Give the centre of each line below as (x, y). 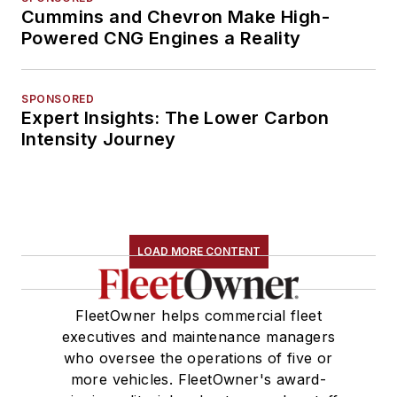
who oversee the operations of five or (198, 358)
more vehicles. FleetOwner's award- (198, 379)
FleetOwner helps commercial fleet (198, 315)
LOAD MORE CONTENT (198, 251)
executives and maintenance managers (198, 336)
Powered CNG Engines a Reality (161, 38)
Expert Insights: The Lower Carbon (175, 117)
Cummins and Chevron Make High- (175, 16)
